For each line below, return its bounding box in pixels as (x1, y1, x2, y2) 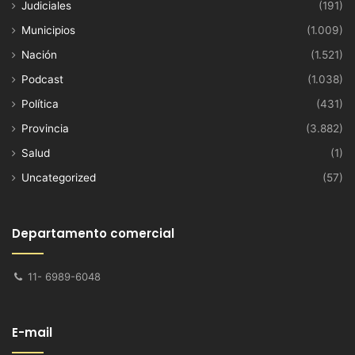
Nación (21, 48, 57, 62)
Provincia (21, 122, 69, 136)
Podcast (21, 73, 63, 86)
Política (21, 97, 59, 111)
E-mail (12, 324, 52, 342)
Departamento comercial (12, 225, 174, 242)
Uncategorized (21, 171, 96, 185)
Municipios (21, 24, 75, 37)
